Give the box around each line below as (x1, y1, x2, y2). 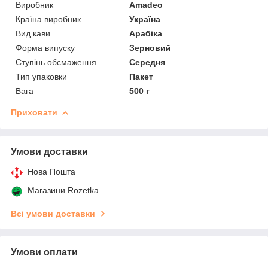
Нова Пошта (28, 166, 75, 176)
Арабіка (129, 28, 163, 38)
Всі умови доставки (11, 208, 95, 218)
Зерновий (129, 42, 172, 53)
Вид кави (16, 28, 50, 38)
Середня (129, 57, 166, 67)
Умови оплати (11, 246, 78, 257)
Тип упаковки (16, 71, 67, 81)
